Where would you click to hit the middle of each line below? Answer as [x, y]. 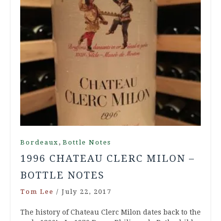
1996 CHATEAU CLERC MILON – [108, 159]
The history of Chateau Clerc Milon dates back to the [110, 212]
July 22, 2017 [87, 192]
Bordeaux [39, 143]
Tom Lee [37, 192]
